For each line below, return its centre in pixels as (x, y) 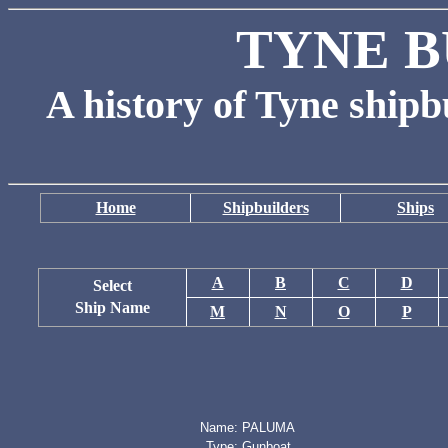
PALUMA (268, 427)
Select (112, 285)
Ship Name (112, 307)
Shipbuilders (265, 207)
